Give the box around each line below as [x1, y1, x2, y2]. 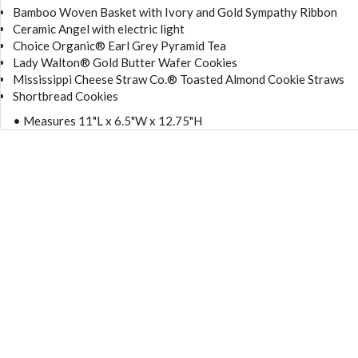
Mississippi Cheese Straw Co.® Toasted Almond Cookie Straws [13, 71, 344, 86]
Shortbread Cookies [13, 88, 118, 103]
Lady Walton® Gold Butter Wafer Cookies [13, 54, 237, 70]
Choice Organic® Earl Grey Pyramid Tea [13, 38, 226, 53]
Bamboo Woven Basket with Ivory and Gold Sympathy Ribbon [13, 4, 337, 19]
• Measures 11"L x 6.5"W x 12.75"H [13, 113, 202, 128]
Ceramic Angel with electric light [13, 21, 185, 36]
